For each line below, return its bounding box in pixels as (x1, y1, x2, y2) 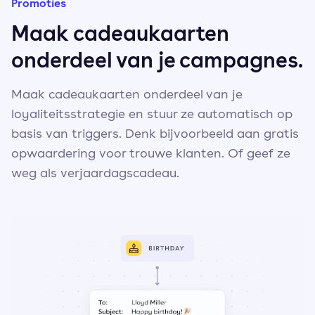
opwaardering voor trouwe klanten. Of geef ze (11, 144, 290, 161)
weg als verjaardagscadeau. (11, 164, 179, 181)
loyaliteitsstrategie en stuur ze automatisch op (11, 105, 292, 122)
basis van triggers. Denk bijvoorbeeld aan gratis (11, 124, 299, 141)
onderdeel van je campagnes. (11, 45, 303, 74)
